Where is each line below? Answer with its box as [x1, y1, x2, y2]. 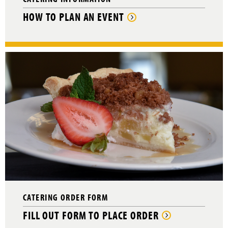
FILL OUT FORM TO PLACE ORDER [23, 208, 159, 222]
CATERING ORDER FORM [23, 191, 108, 203]
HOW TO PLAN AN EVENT [23, 10, 124, 24]
